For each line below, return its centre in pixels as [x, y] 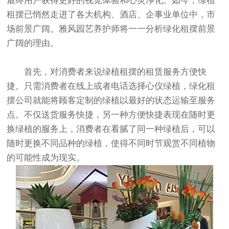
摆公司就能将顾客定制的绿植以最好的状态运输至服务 [111, 101]
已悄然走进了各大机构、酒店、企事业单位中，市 [120, 15]
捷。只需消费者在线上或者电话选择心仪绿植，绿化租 [111, 86]
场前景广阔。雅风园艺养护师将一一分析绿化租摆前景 [111, 29]
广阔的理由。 [33, 43]
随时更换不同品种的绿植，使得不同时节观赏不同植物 [111, 144]
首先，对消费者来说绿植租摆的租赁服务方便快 [116, 72]
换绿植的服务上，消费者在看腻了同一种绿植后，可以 [111, 129]
